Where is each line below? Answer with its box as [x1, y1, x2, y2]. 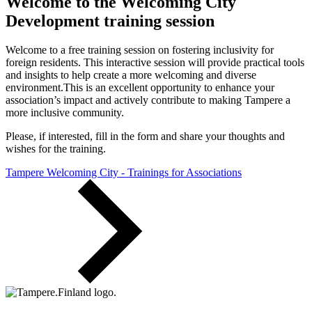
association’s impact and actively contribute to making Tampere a [6, 94, 290, 107]
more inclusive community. [6, 107, 124, 119]
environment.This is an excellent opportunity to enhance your [6, 81, 274, 94]
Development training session [6, 11, 214, 30]
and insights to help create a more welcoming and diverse [6, 69, 256, 81]
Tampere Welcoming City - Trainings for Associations [6, 166, 242, 179]
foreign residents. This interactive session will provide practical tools [6, 56, 304, 69]
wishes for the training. [6, 143, 106, 155]
